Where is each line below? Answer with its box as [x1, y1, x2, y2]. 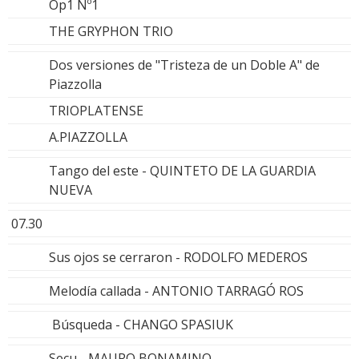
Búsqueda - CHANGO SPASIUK [49, 315, 233, 333]
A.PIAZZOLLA [49, 127, 127, 146]
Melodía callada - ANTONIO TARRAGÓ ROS [49, 281, 304, 300]
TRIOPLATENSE [49, 101, 143, 119]
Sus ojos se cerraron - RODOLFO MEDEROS [49, 248, 308, 266]
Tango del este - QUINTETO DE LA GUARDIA [49, 161, 316, 179]
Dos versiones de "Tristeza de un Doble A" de [49, 55, 320, 74]
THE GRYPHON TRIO [49, 22, 173, 40]
